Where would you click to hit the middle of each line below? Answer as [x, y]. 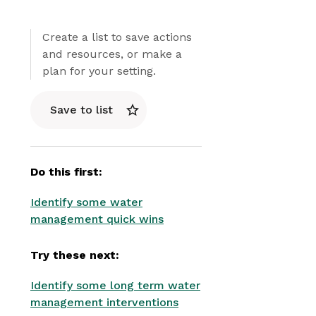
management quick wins [97, 219]
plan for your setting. [99, 71]
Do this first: [66, 172]
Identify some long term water [115, 285]
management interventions [104, 302]
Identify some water [86, 202]
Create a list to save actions [117, 37]
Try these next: [75, 255]
